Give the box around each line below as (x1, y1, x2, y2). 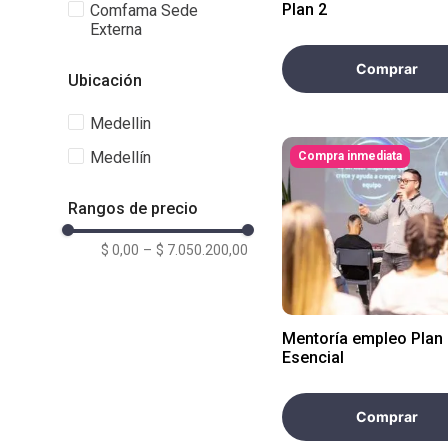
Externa (90, 19, 143, 39)
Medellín (90, 147, 152, 167)
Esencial (282, 347, 344, 367)
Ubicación (68, 70, 142, 90)
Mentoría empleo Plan (282, 328, 443, 348)
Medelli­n (90, 113, 152, 133)
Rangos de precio (68, 198, 198, 218)
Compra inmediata (298, 148, 402, 163)
